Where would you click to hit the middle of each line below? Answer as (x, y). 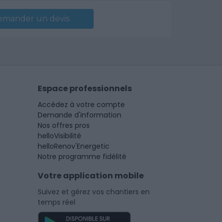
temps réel (56, 202)
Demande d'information (80, 115)
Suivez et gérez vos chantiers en (94, 192)
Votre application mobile (91, 175)
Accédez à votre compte (81, 104)
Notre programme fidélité (82, 156)
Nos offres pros (64, 125)
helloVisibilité (59, 136)
